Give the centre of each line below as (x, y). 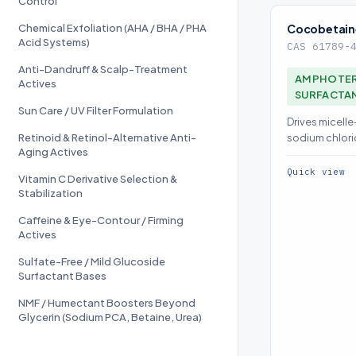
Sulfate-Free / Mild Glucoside (92, 261)
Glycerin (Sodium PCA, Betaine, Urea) (110, 317)
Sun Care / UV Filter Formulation (96, 110)
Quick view (316, 171)
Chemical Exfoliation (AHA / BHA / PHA (112, 28)
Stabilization (50, 193)
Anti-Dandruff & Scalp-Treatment (103, 69)
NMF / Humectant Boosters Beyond (107, 303)
